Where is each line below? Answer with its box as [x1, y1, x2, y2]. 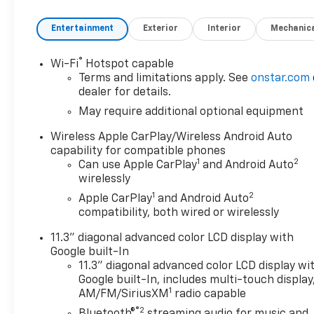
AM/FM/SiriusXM [78, 289, 170, 301]
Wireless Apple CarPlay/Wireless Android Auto [50, 132, 293, 144]
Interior [207, 25, 242, 34]
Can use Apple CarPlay [78, 160, 198, 172]
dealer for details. [78, 87, 172, 99]
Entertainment [51, 25, 114, 34]
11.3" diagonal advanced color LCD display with [50, 233, 294, 245]
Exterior [143, 25, 179, 34]
